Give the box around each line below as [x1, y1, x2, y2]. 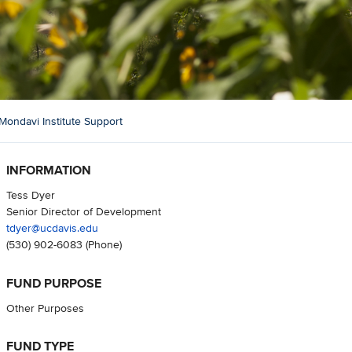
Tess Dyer [5, 186, 55, 203]
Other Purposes [5, 299, 84, 316]
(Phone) [82, 236, 122, 253]
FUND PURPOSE [5, 273, 101, 292]
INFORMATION [5, 161, 91, 180]
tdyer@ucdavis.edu [5, 219, 98, 236]
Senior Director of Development [5, 203, 161, 220]
